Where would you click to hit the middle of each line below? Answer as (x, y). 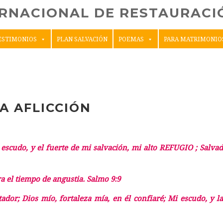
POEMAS (131, 39)
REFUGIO (176, 148)
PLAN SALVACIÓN (82, 39)
